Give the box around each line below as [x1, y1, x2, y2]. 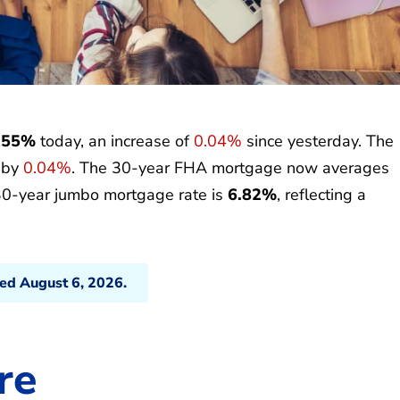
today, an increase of [36, 129, 194, 152]
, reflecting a [277, 183, 366, 205]
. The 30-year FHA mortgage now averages [71, 156, 389, 179]
